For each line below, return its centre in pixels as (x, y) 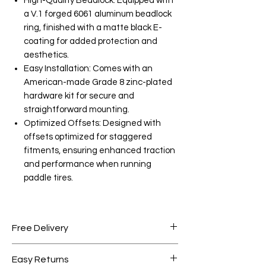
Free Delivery (40, 228)
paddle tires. (48, 178)
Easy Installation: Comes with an (88, 68)
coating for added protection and (91, 41)
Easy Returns (40, 259)
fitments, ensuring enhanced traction (99, 150)
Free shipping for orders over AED (84, 250)
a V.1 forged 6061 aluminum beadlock (98, 14)
